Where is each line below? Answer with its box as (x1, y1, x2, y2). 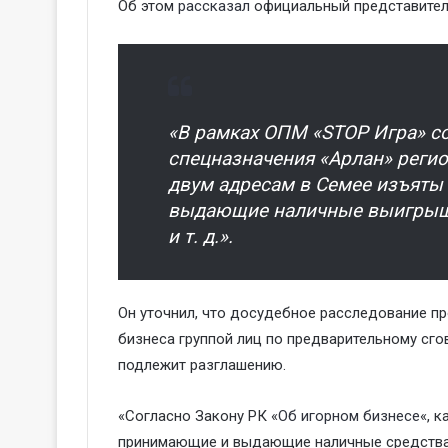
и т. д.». (168, 224, 233, 248)
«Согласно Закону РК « (118, 406, 278, 425)
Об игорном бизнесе (278, 406, 420, 425)
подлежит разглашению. (118, 355, 286, 374)
